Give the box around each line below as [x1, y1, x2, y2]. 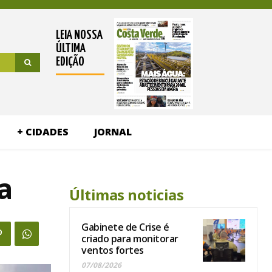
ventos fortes [81, 243, 144, 257]
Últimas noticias [69, 185, 183, 205]
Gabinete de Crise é [81, 220, 169, 234]
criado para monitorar [81, 232, 178, 246]
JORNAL [93, 125, 132, 139]
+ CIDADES [16, 125, 69, 139]
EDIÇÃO [55, 56, 84, 69]
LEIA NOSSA [55, 29, 103, 42]
